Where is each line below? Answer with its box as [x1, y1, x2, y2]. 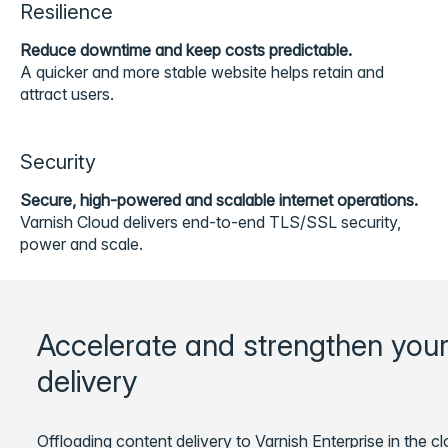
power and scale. [20, 234, 143, 254]
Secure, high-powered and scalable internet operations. [20, 190, 418, 210]
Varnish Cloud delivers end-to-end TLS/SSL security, [20, 212, 401, 232]
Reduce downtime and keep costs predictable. [20, 40, 352, 60]
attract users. [20, 84, 114, 104]
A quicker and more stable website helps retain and [20, 62, 384, 82]
